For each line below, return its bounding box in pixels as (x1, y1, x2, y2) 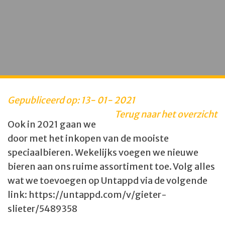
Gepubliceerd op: (8, 94, 81, 106)
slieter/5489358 (8, 202, 77, 214)
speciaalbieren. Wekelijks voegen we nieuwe (8, 146, 198, 158)
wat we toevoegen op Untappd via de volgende (8, 174, 207, 186)
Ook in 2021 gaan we (8, 118, 96, 130)
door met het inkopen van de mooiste (8, 132, 169, 144)
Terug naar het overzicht (115, 108, 217, 120)
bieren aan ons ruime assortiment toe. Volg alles (8, 160, 215, 172)
